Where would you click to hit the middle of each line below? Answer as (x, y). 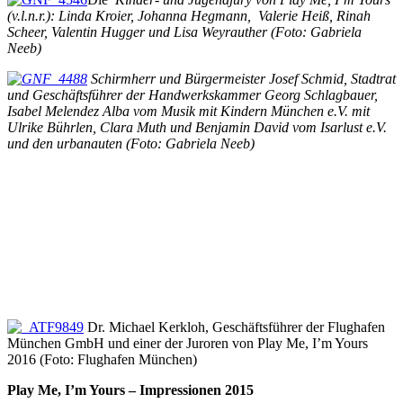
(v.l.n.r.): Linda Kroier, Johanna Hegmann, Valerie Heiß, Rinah (189, 15)
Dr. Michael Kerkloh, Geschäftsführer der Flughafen (234, 327)
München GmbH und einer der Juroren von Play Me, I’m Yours (188, 343)
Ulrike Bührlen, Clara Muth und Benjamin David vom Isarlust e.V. (197, 127)
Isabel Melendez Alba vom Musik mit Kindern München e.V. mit (188, 111)
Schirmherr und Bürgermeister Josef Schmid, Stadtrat (242, 78)
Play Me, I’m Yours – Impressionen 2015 (130, 390)
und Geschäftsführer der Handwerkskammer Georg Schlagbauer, (193, 94)
